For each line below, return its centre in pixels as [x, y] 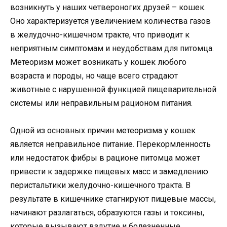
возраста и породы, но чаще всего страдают [94, 75]
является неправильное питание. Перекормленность [110, 144]
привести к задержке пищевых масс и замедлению [109, 171]
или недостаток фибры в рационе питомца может [105, 158]
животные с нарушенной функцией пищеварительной [113, 89]
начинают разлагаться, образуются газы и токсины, [107, 212]
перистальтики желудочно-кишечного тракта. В [100, 185]
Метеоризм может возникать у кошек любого [98, 62]
